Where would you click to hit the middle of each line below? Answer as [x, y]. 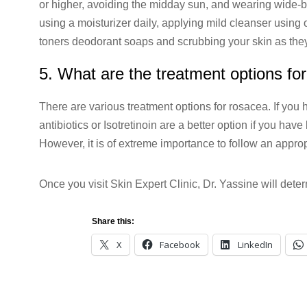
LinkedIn [256, 244]
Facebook [180, 244]
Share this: [113, 221]
